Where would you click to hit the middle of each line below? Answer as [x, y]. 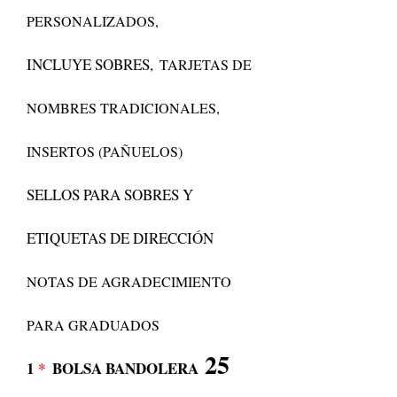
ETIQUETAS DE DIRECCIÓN [120, 238]
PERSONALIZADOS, [93, 21]
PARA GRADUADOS [93, 325]
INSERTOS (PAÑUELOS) [105, 151]
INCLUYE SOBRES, [90, 64]
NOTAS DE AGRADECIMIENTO [129, 281]
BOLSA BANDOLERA [125, 368]
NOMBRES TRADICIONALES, [123, 108]
